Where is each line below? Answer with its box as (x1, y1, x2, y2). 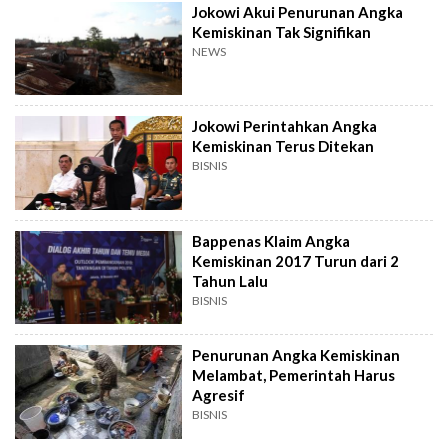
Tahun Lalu (192, 271, 269, 290)
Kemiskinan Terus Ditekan (192, 137, 375, 156)
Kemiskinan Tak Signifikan (192, 22, 372, 41)
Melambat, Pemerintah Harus (192, 366, 396, 385)
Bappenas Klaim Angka (192, 231, 351, 250)
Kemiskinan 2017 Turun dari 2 (192, 251, 400, 270)
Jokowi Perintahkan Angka (192, 117, 378, 136)
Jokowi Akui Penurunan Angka (192, 2, 404, 21)
